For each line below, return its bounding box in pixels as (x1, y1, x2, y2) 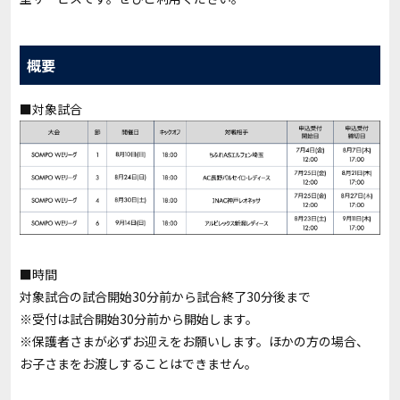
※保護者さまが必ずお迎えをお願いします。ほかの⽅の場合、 (20, 332, 369, 351)
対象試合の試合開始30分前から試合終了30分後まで (20, 287, 311, 306)
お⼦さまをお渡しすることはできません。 (20, 354, 257, 373)
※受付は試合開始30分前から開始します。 (20, 310, 258, 329)
